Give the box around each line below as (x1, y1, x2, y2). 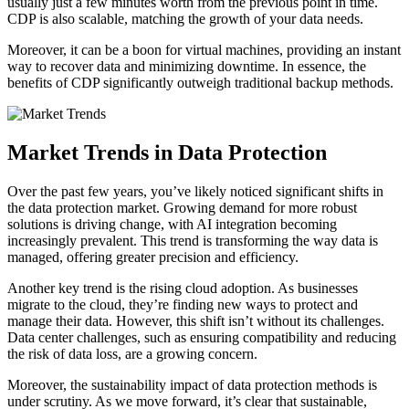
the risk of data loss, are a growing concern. (7, 346, 257, 362)
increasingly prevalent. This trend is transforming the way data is (7, 233, 378, 249)
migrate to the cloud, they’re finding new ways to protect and (7, 297, 358, 313)
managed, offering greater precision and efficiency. (7, 249, 299, 266)
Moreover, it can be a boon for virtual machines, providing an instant (7, 42, 401, 58)
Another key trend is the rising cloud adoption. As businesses (7, 280, 358, 297)
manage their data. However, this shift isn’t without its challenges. (7, 313, 384, 330)
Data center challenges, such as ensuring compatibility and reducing (7, 330, 396, 346)
